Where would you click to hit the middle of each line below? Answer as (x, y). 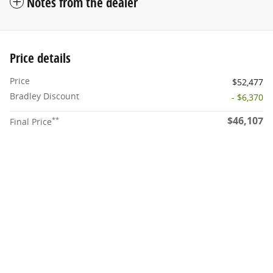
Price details (40, 58)
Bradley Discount (44, 96)
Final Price (31, 122)
